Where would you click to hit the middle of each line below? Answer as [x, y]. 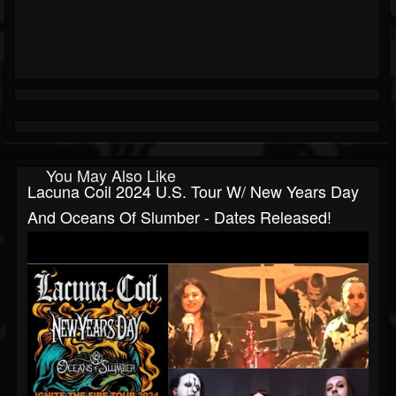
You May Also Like [111, 175]
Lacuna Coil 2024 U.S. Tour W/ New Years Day [193, 191]
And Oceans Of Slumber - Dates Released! [179, 217]
